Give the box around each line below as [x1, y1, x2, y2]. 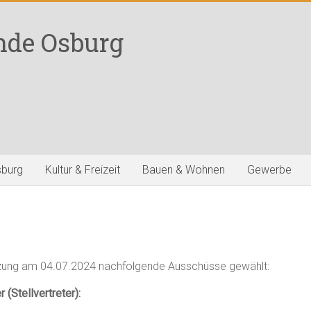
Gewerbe [247, 163, 292, 176]
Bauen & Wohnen [142, 163, 225, 176]
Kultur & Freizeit [45, 163, 120, 176]
